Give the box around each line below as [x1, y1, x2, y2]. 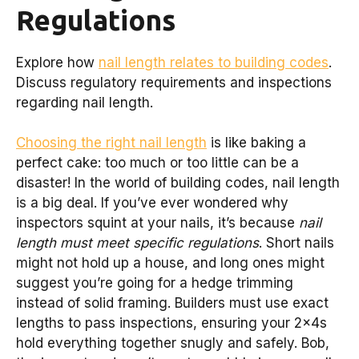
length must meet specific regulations [16, 235, 259, 252]
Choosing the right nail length [16, 135, 207, 151]
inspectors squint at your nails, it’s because [16, 215, 299, 232]
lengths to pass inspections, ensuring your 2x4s [16, 315, 327, 332]
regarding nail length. [16, 94, 153, 111]
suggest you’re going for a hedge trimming [16, 275, 293, 292]
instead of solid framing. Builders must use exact [16, 295, 329, 312]
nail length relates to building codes [99, 54, 329, 71]
